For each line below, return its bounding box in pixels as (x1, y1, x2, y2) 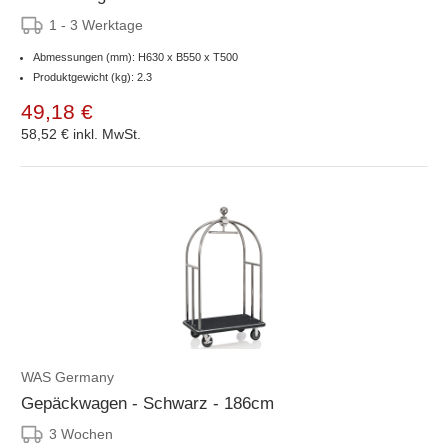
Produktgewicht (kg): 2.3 (33, 70, 152, 83)
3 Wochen (49, 425, 113, 442)
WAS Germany (21, 368, 114, 385)
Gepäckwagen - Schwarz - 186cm (21, 393, 274, 413)
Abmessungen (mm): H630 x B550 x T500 (33, 50, 238, 63)
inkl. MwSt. (73, 125, 141, 142)
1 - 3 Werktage (49, 16, 143, 33)
